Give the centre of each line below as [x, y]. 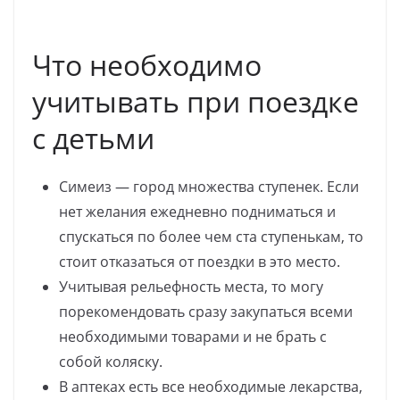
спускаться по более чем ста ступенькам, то [211, 236]
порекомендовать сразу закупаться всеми [206, 311]
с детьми [93, 137]
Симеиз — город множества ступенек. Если [209, 186]
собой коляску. [111, 361]
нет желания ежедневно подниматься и [197, 211]
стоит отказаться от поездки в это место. [200, 261]
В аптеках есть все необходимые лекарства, [211, 386]
